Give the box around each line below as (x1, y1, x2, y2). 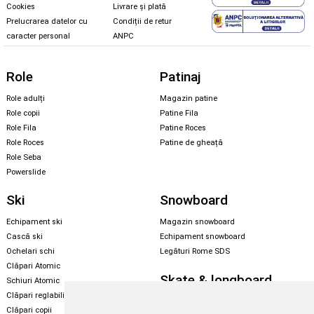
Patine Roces (160, 123, 206, 132)
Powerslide (6, 167, 46, 177)
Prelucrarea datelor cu (6, 17, 88, 27)
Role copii (6, 108, 40, 118)
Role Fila (6, 123, 36, 132)
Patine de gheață (160, 137, 223, 147)
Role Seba (6, 152, 41, 162)
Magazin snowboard (160, 217, 235, 226)
